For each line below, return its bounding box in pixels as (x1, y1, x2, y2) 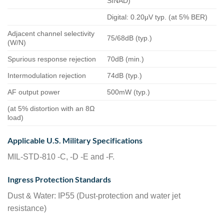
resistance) (7, 204, 46, 213)
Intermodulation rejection (7, 71, 86, 79)
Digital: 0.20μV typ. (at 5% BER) (107, 12, 208, 21)
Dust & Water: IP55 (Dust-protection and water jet (7, 191, 180, 200)
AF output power (7, 87, 60, 96)
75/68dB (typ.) (107, 33, 152, 42)
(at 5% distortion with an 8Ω (7, 104, 94, 112)
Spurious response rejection (7, 54, 96, 63)
